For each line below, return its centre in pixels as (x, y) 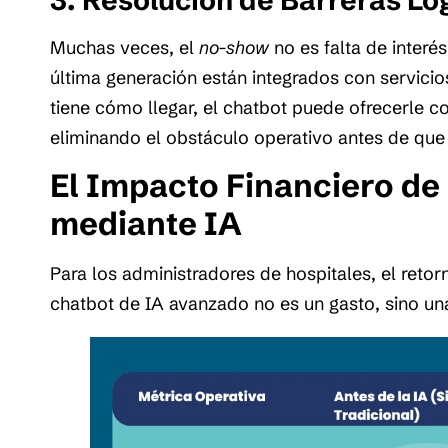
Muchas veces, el (124, 48)
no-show (234, 48)
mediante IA (146, 224)
